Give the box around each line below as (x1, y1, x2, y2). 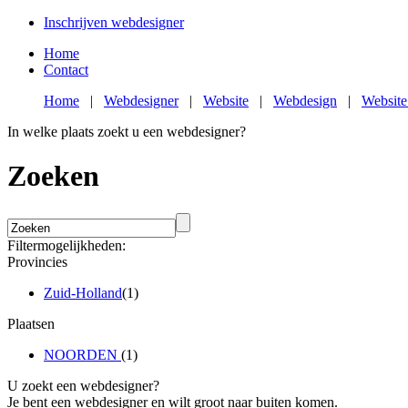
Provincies (7, 253, 67, 270)
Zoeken (7, 159, 99, 193)
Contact (44, 62, 88, 77)
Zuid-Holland (44, 284, 122, 301)
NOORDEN (44, 346, 121, 362)
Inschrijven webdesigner (44, 15, 184, 30)
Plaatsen (7, 315, 55, 331)
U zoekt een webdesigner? (7, 377, 159, 393)
